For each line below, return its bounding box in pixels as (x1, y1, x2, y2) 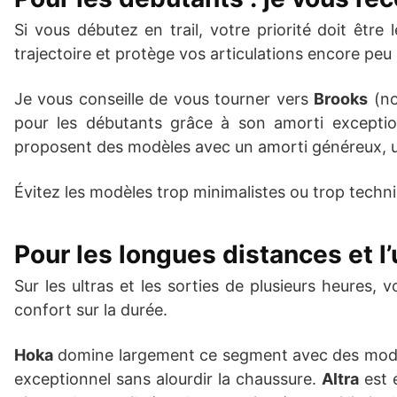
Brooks (314, 90, 369, 108)
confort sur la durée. (14, 300, 167, 319)
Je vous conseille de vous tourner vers (14, 90, 315, 108)
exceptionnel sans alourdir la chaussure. (14, 370, 322, 388)
